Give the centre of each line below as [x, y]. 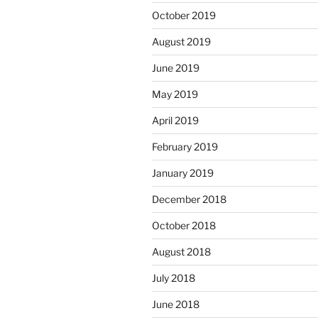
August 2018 [181, 252]
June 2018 [176, 305]
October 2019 [184, 16]
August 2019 [181, 42]
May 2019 [175, 94]
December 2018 [189, 199]
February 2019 [185, 147]
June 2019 [176, 68]
